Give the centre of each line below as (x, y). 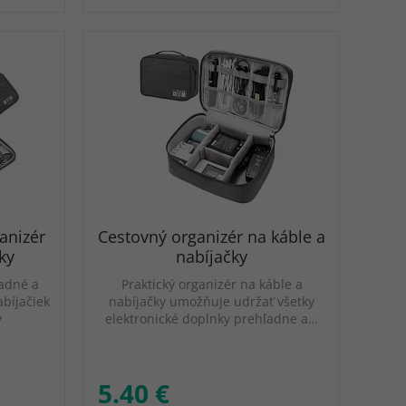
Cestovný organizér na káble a (212, 237)
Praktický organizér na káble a (212, 284)
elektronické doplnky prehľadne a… (212, 319)
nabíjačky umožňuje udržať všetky (212, 301)
